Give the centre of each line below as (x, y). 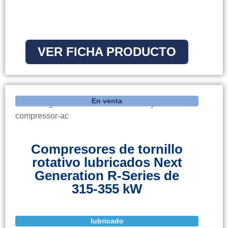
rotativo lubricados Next (107, 163)
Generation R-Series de (107, 176)
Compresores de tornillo (107, 149)
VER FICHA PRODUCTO (107, 52)
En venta (107, 101)
